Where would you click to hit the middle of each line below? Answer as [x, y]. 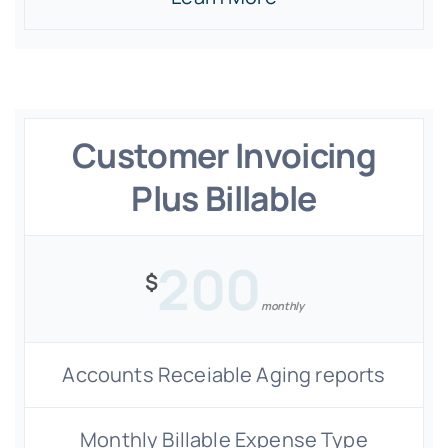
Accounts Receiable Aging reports [224, 374]
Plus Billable [224, 198]
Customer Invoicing [224, 155]
